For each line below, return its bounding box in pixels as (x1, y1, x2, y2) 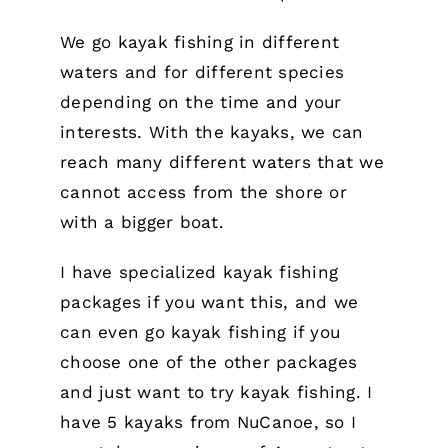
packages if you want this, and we (60, 292, 359, 312)
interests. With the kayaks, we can (60, 122, 364, 142)
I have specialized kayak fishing (60, 262, 339, 282)
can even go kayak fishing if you (60, 322, 341, 342)
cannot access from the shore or (60, 182, 347, 202)
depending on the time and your (60, 92, 342, 112)
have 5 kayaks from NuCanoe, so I (60, 412, 357, 432)
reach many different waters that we (60, 152, 384, 172)
